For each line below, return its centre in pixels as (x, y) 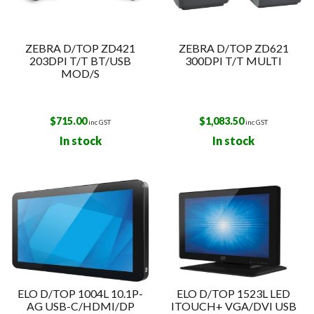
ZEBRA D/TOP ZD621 (233, 48)
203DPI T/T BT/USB (81, 60)
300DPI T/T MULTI (234, 60)
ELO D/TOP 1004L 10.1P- (81, 293)
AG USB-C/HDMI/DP (80, 306)
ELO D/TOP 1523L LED (234, 293)
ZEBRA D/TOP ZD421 (81, 48)
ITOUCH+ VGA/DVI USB (233, 306)
